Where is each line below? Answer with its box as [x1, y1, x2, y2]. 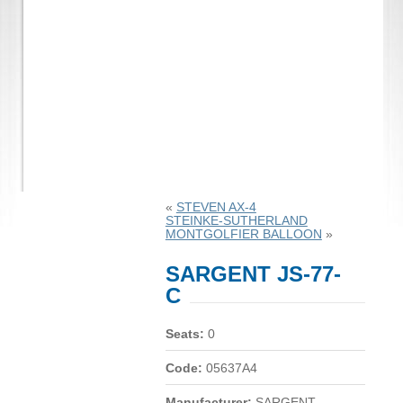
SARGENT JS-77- [165, 261, 341, 286]
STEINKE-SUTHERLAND [165, 213, 308, 228]
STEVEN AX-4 [175, 200, 256, 214]
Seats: [165, 327, 204, 341]
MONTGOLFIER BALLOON [165, 227, 322, 241]
